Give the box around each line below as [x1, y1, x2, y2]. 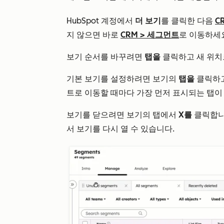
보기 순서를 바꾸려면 [66, 51, 142, 61]
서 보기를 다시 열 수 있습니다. [66, 123, 174, 133]
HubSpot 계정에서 [66, 15, 135, 25]
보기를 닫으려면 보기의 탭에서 [66, 109, 178, 119]
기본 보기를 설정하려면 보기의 [66, 73, 178, 83]
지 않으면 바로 [66, 29, 120, 39]
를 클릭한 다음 [161, 15, 215, 25]
